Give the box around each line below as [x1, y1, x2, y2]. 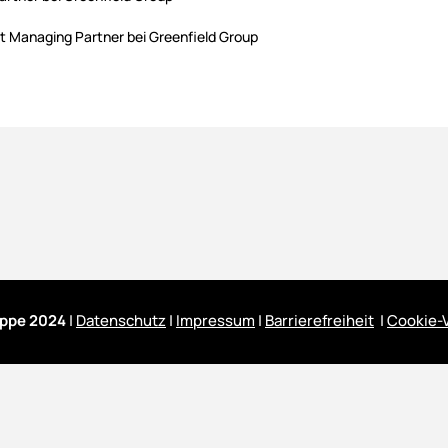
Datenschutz [76, 310, 166, 331]
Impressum [176, 310, 255, 331]
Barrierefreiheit [265, 310, 374, 331]
